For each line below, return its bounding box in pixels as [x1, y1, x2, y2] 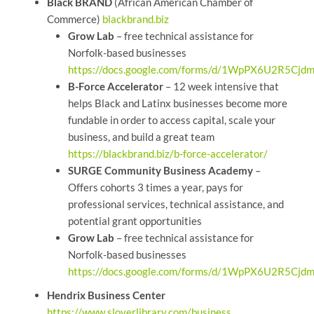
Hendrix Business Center [46, 289, 165, 302]
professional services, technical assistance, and [67, 198, 284, 211]
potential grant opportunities [67, 214, 202, 228]
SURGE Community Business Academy [67, 164, 253, 177]
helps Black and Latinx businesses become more [67, 97, 287, 110]
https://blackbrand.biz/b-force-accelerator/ [67, 147, 268, 161]
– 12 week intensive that [163, 80, 279, 93]
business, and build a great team [67, 130, 214, 144]
